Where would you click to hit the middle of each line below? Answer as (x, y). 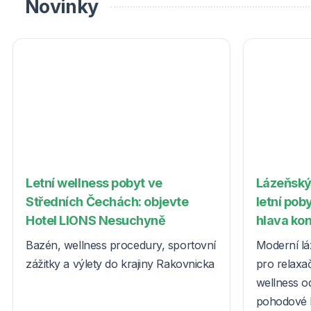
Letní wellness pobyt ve (94, 183)
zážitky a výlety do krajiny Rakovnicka (120, 263)
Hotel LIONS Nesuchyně (96, 220)
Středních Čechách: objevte (107, 201)
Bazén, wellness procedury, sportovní (121, 245)
